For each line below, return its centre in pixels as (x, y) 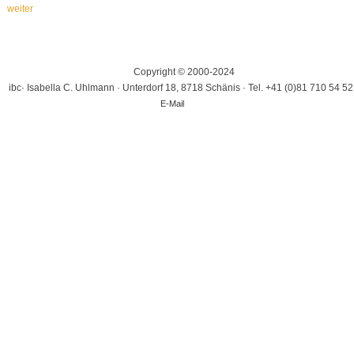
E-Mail (172, 103)
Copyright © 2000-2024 (184, 72)
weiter (20, 8)
